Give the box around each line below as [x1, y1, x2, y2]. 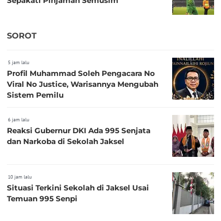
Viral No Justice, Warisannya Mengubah [7, 79, 158, 89]
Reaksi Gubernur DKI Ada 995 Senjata [7, 125, 88, 135]
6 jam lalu [8, 116, 29, 123]
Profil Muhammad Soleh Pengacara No [7, 68, 155, 78]
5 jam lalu [8, 59, 29, 66]
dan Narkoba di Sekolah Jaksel [7, 136, 124, 146]
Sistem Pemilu [7, 90, 64, 100]
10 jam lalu [8, 173, 32, 180]
